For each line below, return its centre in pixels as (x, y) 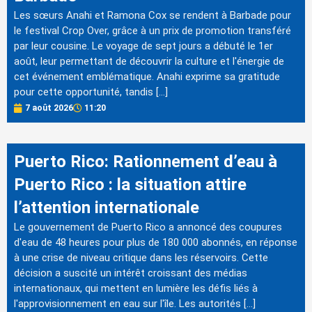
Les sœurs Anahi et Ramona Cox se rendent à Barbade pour (153, 15)
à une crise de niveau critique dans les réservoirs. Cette (141, 258)
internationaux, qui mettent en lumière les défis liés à (136, 289)
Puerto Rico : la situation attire (130, 185)
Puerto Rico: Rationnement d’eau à (146, 162)
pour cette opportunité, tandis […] (91, 92)
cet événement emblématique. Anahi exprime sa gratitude (147, 76)
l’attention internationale (107, 208)
